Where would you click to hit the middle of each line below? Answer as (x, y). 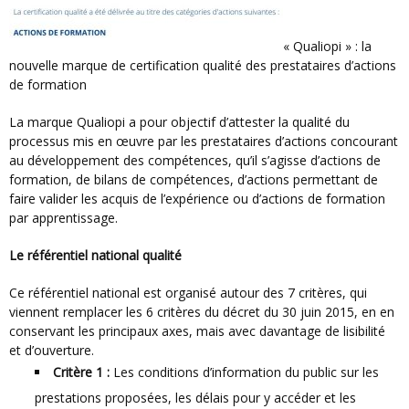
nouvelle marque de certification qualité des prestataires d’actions (203, 66)
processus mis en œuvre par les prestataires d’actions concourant (204, 142)
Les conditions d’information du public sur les (244, 372)
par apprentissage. (63, 218)
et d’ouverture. (52, 351)
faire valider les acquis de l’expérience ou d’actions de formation (197, 199)
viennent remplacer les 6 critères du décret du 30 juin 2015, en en (202, 312)
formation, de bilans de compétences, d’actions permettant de (194, 180)
